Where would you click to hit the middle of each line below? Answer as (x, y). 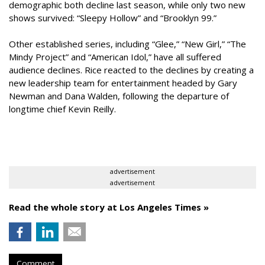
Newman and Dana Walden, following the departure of (119, 96)
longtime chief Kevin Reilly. (62, 109)
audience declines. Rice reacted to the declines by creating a (131, 70)
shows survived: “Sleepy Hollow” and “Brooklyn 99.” (114, 18)
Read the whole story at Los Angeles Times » (109, 207)
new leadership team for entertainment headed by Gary (123, 83)
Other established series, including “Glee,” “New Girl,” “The (127, 44)
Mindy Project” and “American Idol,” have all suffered (115, 57)
